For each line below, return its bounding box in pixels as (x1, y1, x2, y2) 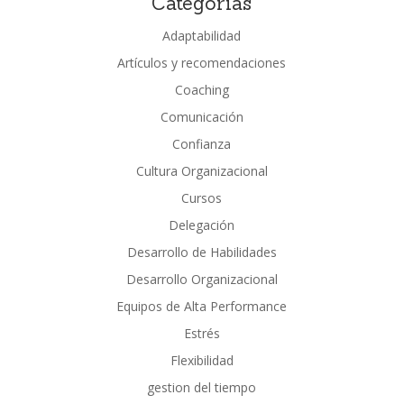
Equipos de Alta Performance (116, 298, 288, 315)
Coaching (174, 81, 229, 98)
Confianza (172, 135, 232, 152)
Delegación (169, 216, 235, 234)
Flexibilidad (170, 352, 234, 369)
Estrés (183, 325, 220, 342)
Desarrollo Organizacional (125, 271, 278, 288)
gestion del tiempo (147, 379, 257, 396)
